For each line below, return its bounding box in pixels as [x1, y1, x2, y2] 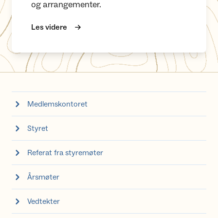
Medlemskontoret [27, 99, 88, 109]
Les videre [31, 22, 67, 32]
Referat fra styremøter [27, 147, 103, 158]
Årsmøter [27, 172, 59, 182]
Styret [27, 123, 48, 133]
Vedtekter [27, 196, 60, 206]
